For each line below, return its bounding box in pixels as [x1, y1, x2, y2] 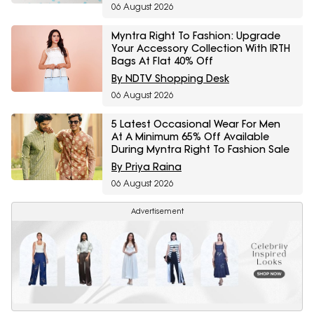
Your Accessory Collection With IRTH [111, 42, 290, 55]
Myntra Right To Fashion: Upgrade [111, 29, 280, 43]
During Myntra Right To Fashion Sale [111, 143, 289, 156]
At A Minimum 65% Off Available [111, 130, 269, 144]
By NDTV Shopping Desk [111, 72, 229, 86]
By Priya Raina [111, 161, 182, 174]
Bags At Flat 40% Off [111, 55, 213, 68]
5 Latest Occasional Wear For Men [111, 118, 280, 131]
